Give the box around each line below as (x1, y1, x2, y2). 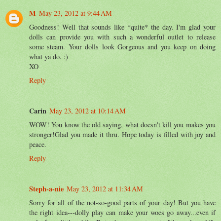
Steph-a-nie (29, 183, 64, 194)
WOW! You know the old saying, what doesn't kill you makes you (29, 119, 216, 129)
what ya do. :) (29, 51, 68, 61)
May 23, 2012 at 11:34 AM (67, 184, 143, 193)
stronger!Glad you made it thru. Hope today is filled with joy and (29, 129, 216, 139)
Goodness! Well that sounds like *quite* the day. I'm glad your (29, 22, 216, 32)
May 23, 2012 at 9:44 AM (39, 8, 112, 18)
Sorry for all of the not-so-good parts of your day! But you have (29, 197, 216, 207)
